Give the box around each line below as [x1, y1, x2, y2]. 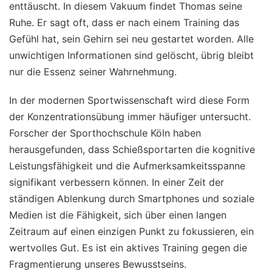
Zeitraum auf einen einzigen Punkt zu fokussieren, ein [9, 225, 254, 238]
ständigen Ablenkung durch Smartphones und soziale [9, 192, 254, 205]
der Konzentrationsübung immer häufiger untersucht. [9, 110, 251, 123]
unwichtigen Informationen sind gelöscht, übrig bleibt [9, 49, 254, 62]
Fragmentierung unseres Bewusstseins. [9, 258, 186, 271]
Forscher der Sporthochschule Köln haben [9, 127, 201, 140]
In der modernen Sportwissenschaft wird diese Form [9, 94, 250, 107]
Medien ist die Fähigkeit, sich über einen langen [9, 209, 226, 222]
